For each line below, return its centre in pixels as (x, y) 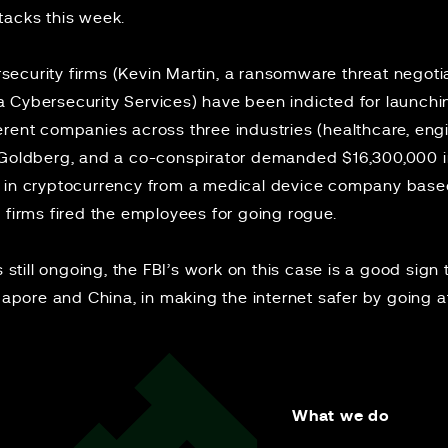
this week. (86, 18)
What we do (341, 416)
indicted (322, 102)
